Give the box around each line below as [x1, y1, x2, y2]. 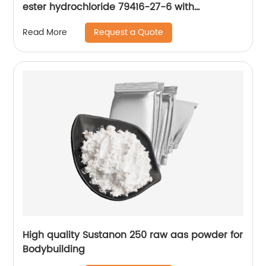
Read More [23, 26, 68, 40]
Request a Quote [94, 25, 164, 39]
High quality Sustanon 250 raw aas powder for [23, 227, 243, 243]
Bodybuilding [23, 241, 85, 257]
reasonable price [23, 13, 104, 29]
